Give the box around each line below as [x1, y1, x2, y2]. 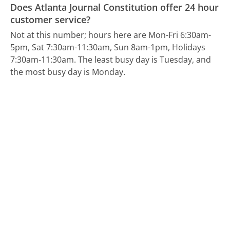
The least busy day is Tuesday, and [78, 54, 212, 66]
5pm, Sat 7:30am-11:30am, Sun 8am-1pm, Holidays [10, 42, 206, 53]
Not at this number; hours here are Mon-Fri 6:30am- [10, 29, 212, 41]
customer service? [10, 13, 91, 26]
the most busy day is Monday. [10, 66, 126, 78]
